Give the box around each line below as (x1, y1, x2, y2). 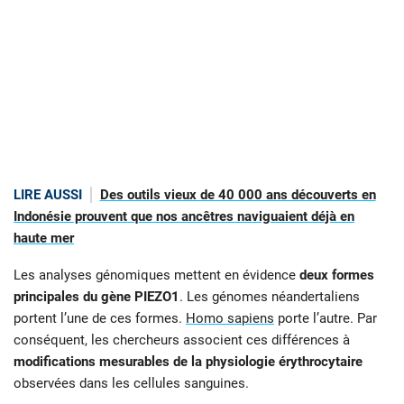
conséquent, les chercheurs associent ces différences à (14, 331, 350, 348)
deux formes (299, 266, 374, 283)
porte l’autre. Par (274, 309, 377, 326)
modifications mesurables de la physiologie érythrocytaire (14, 353, 363, 370)
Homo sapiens (186, 309, 274, 326)
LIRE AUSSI (14, 187, 82, 204)
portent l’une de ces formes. (14, 309, 186, 326)
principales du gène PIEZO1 (14, 288, 179, 305)
